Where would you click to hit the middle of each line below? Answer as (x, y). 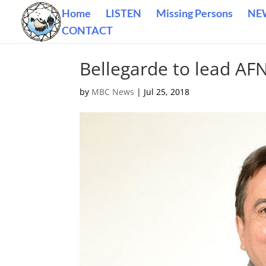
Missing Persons (194, 13)
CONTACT (87, 30)
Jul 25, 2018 (167, 92)
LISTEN (123, 13)
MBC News (113, 92)
